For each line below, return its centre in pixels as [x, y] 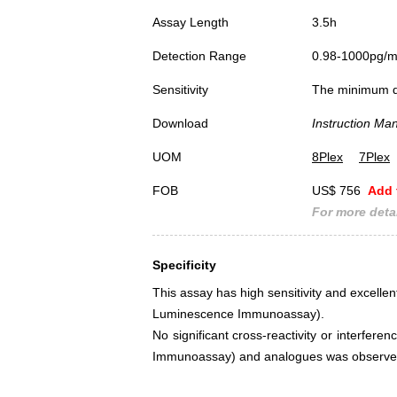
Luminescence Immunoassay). [238, 314]
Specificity [184, 265]
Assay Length [191, 23]
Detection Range [199, 56]
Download [180, 124]
